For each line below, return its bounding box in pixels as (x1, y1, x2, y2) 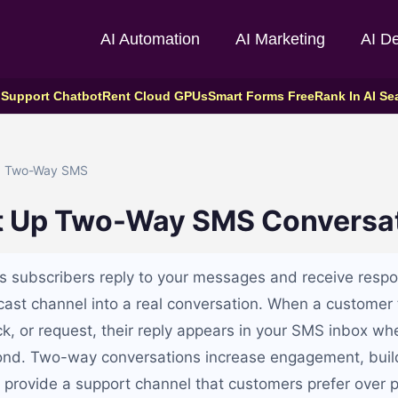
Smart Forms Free (207, 89, 314, 103)
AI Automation (100, 30, 200, 48)
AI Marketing (235, 30, 325, 48)
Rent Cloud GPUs (101, 89, 208, 103)
